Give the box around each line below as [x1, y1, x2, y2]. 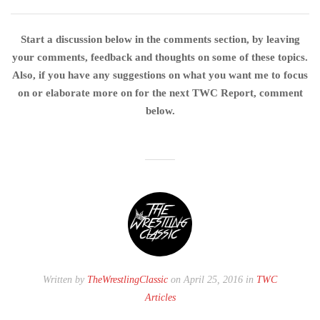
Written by [43, 274, 87, 285]
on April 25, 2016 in [168, 274, 256, 285]
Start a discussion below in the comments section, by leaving [20, 33, 300, 45]
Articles [144, 291, 176, 303]
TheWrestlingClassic [87, 274, 168, 285]
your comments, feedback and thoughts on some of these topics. [12, 51, 308, 63]
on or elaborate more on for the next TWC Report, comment [17, 86, 303, 99]
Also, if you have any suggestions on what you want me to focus [12, 69, 308, 81]
